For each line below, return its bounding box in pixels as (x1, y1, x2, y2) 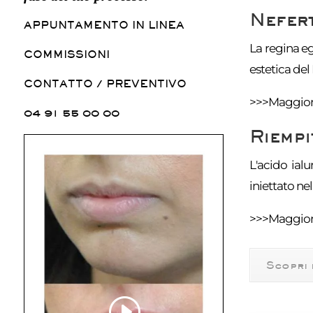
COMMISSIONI (23, 48, 110, 61)
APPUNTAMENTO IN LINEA (23, 18, 184, 32)
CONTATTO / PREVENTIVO (23, 77, 187, 91)
